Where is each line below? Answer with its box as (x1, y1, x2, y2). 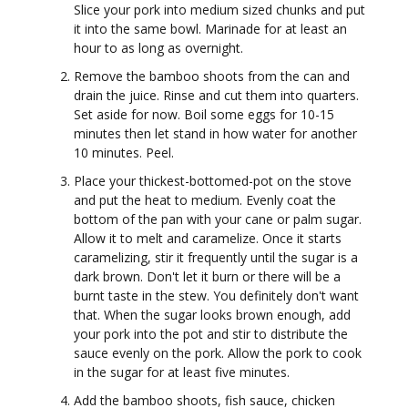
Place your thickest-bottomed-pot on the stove (74, 172, 352, 190)
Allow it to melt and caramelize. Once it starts (74, 229, 342, 248)
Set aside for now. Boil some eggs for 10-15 (74, 106, 334, 124)
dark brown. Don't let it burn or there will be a (74, 268, 341, 286)
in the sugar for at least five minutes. (74, 363, 290, 382)
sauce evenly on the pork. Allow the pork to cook (74, 344, 362, 362)
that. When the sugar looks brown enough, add (74, 306, 351, 324)
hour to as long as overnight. (74, 39, 243, 57)
